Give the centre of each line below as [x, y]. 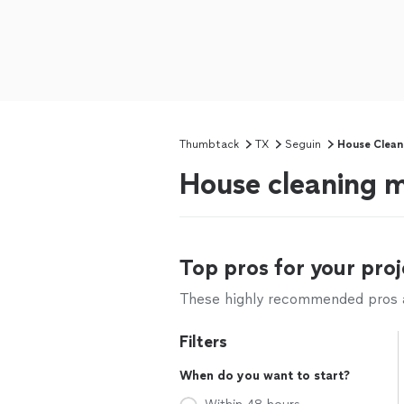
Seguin [303, 144]
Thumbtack [209, 144]
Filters [203, 342]
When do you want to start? [265, 376]
